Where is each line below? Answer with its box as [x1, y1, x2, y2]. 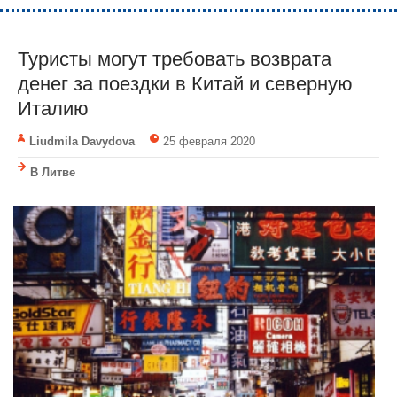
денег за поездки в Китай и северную [18, 72, 353, 95]
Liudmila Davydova [29, 134, 135, 148]
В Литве [30, 165, 75, 179]
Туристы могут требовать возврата [18, 47, 331, 70]
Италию [18, 97, 89, 120]
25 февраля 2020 [162, 134, 255, 148]
